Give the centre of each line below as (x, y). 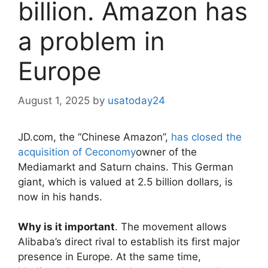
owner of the (166, 152)
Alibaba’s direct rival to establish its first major (129, 242)
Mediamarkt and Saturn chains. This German (126, 167)
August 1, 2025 (54, 100)
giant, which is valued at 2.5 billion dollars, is (125, 182)
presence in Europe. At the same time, (109, 257)
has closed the (206, 137)
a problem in (92, 41)
